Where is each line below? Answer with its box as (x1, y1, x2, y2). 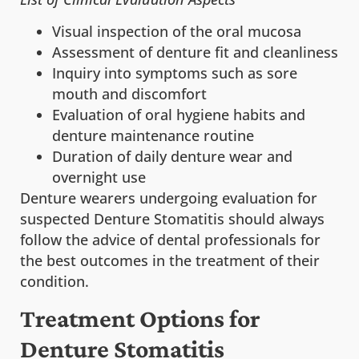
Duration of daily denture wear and (52, 147, 292, 167)
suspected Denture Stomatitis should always (20, 209, 325, 229)
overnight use (52, 167, 146, 188)
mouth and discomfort (52, 84, 207, 104)
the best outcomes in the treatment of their (20, 251, 320, 271)
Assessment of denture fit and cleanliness (52, 42, 338, 63)
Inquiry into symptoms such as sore (52, 63, 297, 83)
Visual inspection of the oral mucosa (52, 22, 301, 42)
